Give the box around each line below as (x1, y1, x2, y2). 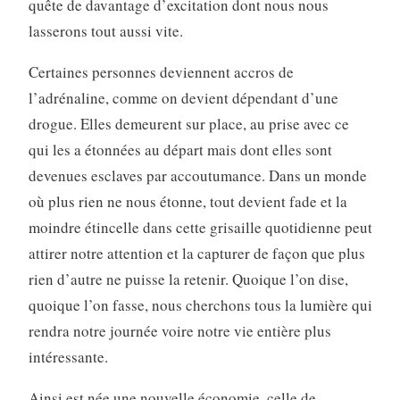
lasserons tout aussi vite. (28, 21, 183, 42)
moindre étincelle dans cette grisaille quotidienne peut (28, 217, 372, 238)
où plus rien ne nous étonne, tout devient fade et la (28, 191, 347, 212)
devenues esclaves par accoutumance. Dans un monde (28, 165, 367, 187)
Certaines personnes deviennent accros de (28, 62, 294, 83)
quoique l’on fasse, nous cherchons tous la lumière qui (28, 295, 372, 316)
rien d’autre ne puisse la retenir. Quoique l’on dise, (28, 269, 348, 290)
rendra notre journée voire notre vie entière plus (28, 321, 331, 342)
